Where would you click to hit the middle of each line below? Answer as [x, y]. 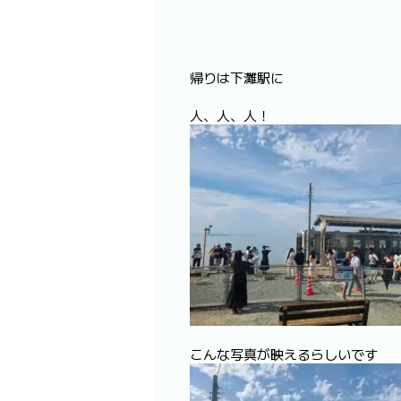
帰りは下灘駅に [237, 77]
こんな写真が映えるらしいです [284, 354]
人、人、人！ [230, 115]
